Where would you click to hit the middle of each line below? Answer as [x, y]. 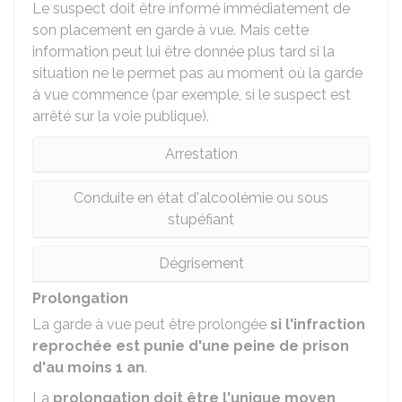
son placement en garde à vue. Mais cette [170, 30]
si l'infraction [318, 324]
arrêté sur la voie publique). [121, 116]
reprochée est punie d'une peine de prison [191, 346]
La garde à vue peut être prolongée [151, 324]
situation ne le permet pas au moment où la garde [197, 73]
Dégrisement [201, 263]
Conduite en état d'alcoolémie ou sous [201, 198]
